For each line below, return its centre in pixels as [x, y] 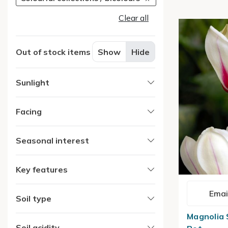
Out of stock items [53, 52]
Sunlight [33, 82]
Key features [42, 169]
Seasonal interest [52, 140]
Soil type [34, 198]
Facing [29, 111]
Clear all [134, 18]
